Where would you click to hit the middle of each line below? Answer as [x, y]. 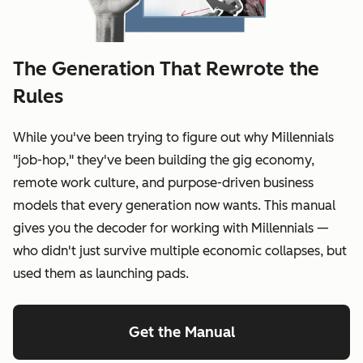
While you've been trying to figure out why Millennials [173, 137]
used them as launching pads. [101, 273]
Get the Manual [181, 332]
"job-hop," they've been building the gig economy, [164, 160]
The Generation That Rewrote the [166, 68]
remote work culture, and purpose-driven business [163, 182]
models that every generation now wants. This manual [174, 205]
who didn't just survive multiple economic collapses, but [180, 250]
